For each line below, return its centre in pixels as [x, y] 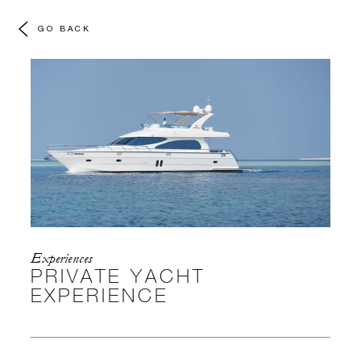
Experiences [62, 259]
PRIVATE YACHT [118, 276]
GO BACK [64, 28]
